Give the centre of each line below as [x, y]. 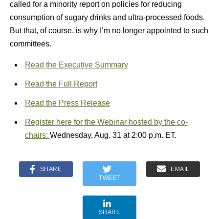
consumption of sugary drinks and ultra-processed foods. [108, 17]
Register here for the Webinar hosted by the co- [106, 122]
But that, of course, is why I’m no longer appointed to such [109, 31]
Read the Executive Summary [76, 65]
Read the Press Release [67, 103]
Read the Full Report [61, 84]
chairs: [37, 135]
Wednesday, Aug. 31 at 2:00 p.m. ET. [113, 135]
